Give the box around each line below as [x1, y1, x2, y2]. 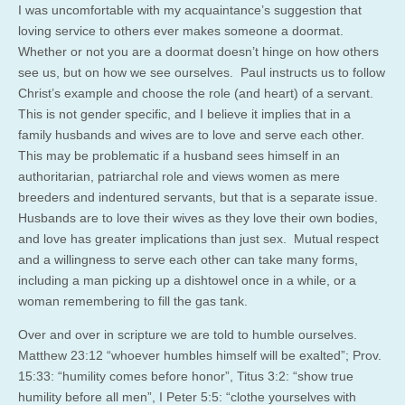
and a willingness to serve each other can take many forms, [18, 251, 358, 267]
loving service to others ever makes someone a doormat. [18, 23, 347, 38]
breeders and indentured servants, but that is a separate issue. [18, 189, 381, 204]
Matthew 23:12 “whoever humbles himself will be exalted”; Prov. [18, 347, 381, 363]
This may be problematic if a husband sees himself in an [18, 147, 340, 163]
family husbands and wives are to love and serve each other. [18, 127, 368, 142]
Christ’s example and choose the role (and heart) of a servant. [18, 85, 377, 100]
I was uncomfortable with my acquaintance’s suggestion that [18, 2, 362, 17]
